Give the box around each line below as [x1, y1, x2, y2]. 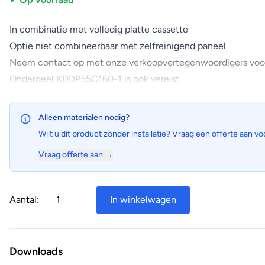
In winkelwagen [110, 194, 176, 206]
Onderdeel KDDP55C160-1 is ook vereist [9, 73, 179, 85]
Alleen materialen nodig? [38, 112, 130, 123]
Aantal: [9, 194, 39, 206]
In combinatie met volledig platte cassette [9, 24, 188, 35]
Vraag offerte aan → [38, 150, 113, 160]
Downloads [9, 245, 63, 258]
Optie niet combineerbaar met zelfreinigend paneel [9, 40, 226, 52]
